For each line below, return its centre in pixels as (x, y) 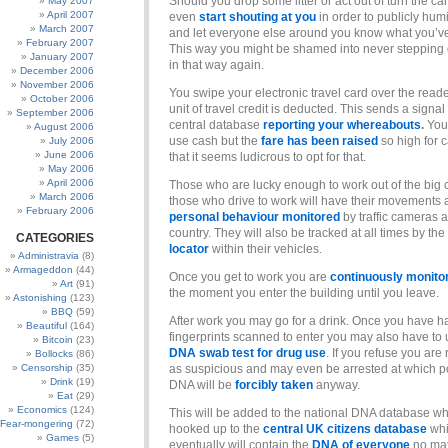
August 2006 (64, 126)
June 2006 (69, 154)
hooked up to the (216, 429)
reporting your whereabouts (342, 125)
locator (189, 249)
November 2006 (57, 84)
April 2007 (70, 14)
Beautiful (46, 325)
